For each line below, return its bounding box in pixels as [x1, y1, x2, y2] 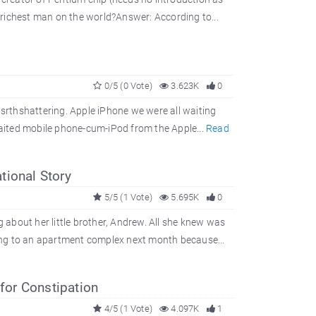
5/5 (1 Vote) [102, 192, 152, 202]
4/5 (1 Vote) [102, 303, 152, 314]
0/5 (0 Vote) [102, 80, 152, 91]
